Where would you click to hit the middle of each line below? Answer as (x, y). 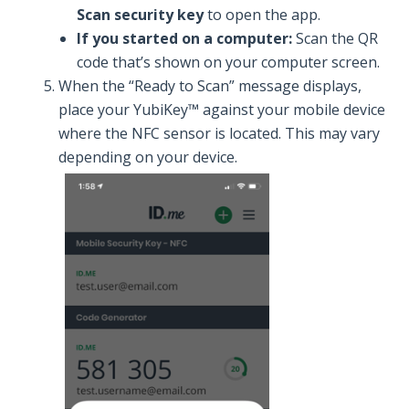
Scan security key (140, 15)
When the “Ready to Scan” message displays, (210, 86)
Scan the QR (337, 39)
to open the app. (262, 15)
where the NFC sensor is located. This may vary (219, 134)
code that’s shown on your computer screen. (228, 63)
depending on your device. (148, 157)
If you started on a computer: (186, 39)
